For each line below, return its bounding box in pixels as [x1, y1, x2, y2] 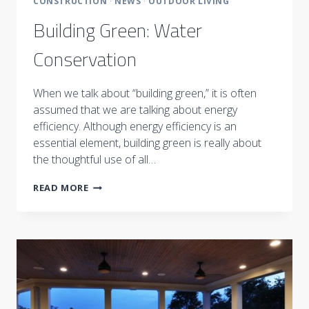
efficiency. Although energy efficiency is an [33, 119, 237, 134]
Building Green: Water [33, 15, 202, 46]
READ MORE [33, 181, 89, 195]
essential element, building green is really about [33, 135, 261, 151]
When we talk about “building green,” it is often [33, 86, 257, 101]
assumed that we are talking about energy [33, 102, 237, 118]
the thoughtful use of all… [33, 152, 156, 168]
